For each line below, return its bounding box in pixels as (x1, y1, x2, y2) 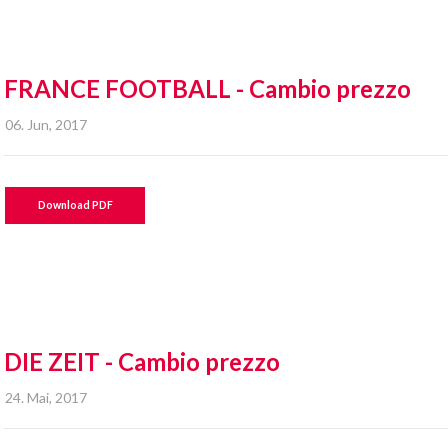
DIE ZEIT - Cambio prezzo (4, 347, 281, 376)
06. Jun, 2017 (5, 116, 88, 133)
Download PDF (37, 199, 113, 211)
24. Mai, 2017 (5, 389, 88, 406)
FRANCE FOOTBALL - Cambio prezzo (4, 74, 412, 103)
